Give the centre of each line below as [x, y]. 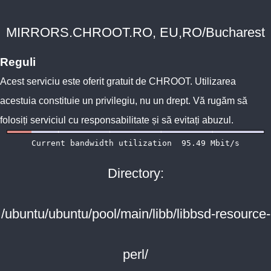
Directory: [135, 173]
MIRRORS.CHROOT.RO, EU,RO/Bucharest [135, 32]
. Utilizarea [213, 81]
